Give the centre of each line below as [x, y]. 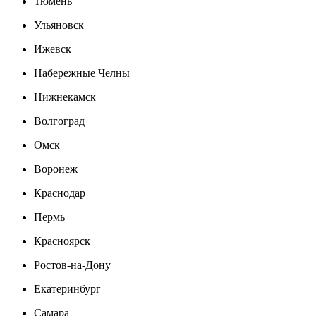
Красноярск [62, 241]
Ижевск [53, 49]
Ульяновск [59, 25]
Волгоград [59, 121]
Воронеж [56, 169]
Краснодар [60, 193]
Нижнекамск [65, 97]
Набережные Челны [82, 73]
